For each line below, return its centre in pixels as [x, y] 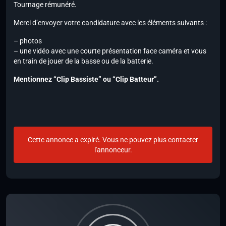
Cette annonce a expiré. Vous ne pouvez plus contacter [113, 140]
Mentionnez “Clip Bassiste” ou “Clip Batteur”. [86, 79]
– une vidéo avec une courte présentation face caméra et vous [110, 51]
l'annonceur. [113, 150]
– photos [28, 41]
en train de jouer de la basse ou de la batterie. [83, 61]
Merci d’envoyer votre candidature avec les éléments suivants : [110, 23]
